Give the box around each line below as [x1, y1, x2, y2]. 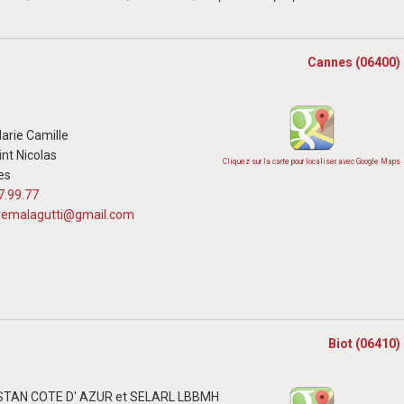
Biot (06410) [328, 335, 401, 351]
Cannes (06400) [308, 55, 401, 70]
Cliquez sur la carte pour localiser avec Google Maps [223, 157, 401, 167]
